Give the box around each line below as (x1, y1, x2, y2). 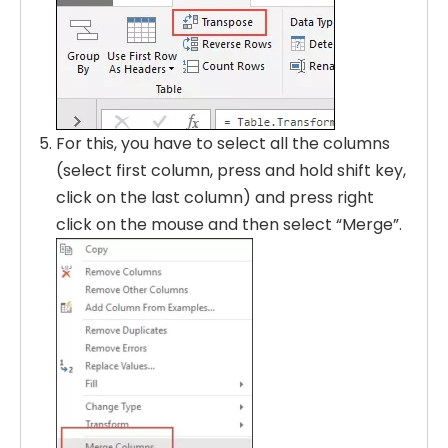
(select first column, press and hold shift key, (56, 158, 406, 182)
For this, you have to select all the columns (56, 131, 390, 155)
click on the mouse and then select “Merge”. (56, 212, 402, 236)
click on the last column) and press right (56, 185, 374, 209)
